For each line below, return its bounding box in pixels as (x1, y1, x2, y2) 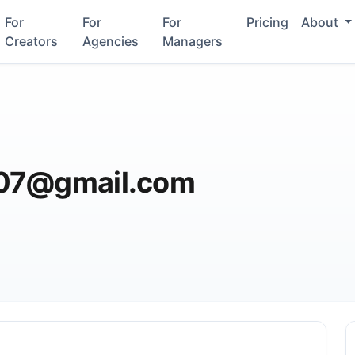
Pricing (246, 14, 288, 30)
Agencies (82, 33, 139, 49)
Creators (5, 33, 59, 49)
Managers (162, 33, 223, 49)
